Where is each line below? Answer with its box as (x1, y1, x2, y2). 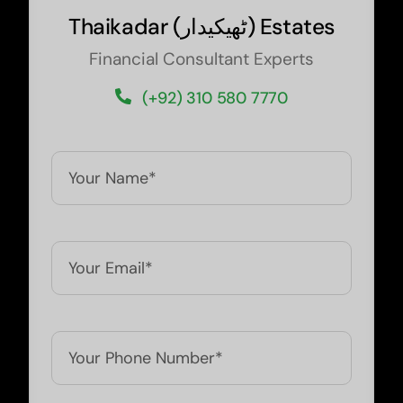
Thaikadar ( (67, 12, 181, 41)
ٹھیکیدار (180, 12, 247, 41)
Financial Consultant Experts (89, 47, 314, 70)
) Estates (246, 12, 336, 41)
